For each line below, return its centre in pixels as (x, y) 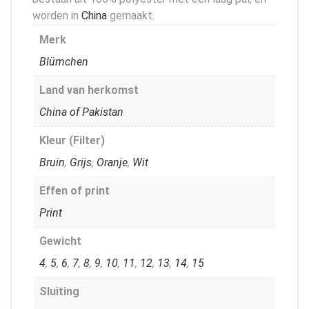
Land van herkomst (89, 90)
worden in (57, 15)
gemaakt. (131, 15)
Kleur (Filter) (72, 140)
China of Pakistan (81, 112)
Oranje (112, 162)
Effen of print (74, 190)
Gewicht (60, 241)
